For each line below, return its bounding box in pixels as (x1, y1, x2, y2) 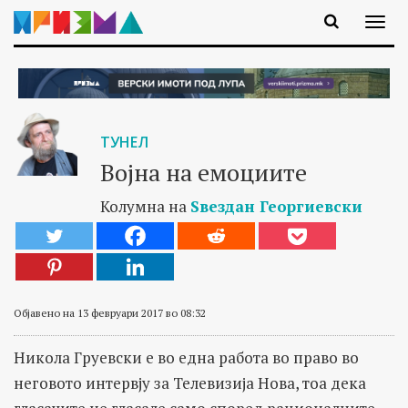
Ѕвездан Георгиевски (189, 195, 362, 217)
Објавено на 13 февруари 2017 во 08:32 (14, 305, 206, 320)
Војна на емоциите (99, 156, 307, 188)
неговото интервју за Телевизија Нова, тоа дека (14, 372, 366, 393)
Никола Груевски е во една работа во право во (14, 346, 359, 368)
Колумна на (99, 195, 190, 217)
